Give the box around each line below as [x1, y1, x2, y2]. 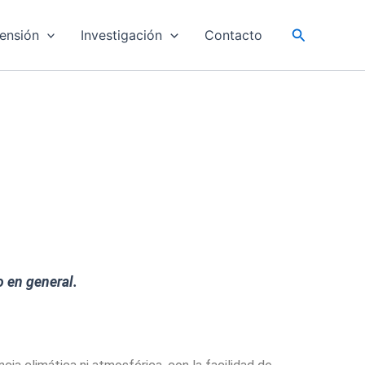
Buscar [290, 24, 338, 42]
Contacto [204, 27, 262, 43]
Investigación [81, 27, 163, 43]
